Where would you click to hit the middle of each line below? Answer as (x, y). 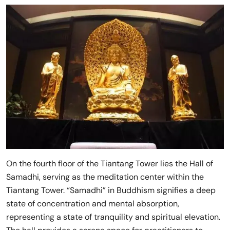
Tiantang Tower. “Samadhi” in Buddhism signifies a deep (111, 190)
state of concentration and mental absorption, (93, 203)
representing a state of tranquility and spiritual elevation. (113, 217)
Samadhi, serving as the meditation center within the (105, 177)
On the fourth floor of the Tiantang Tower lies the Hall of (110, 163)
